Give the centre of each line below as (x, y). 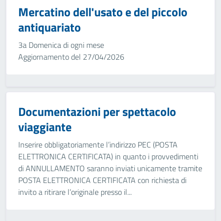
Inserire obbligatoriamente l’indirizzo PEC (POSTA (98, 145)
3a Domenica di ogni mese (61, 45)
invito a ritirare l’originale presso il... (75, 192)
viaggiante (45, 127)
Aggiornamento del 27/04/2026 (71, 57)
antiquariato (50, 27)
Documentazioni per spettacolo (97, 111)
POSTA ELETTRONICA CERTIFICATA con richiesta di (102, 180)
